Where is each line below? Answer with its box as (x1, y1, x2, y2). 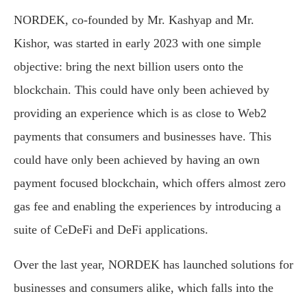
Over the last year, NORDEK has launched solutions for (14, 258, 293, 272)
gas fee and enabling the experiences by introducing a (14, 199, 281, 214)
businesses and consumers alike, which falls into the (14, 281, 273, 295)
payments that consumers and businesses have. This (14, 130, 271, 144)
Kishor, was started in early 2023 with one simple (14, 36, 261, 51)
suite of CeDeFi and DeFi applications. (14, 223, 208, 237)
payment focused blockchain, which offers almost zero (14, 176, 286, 191)
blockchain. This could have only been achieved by (14, 83, 269, 97)
